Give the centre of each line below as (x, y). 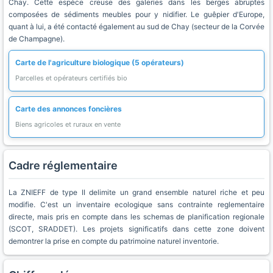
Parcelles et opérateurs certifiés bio (71, 78)
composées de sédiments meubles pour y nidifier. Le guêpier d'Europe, (136, 14)
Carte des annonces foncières (69, 109)
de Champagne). (37, 39)
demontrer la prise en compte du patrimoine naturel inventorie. (114, 241)
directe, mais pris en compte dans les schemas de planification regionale (136, 217)
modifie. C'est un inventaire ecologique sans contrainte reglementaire (136, 204)
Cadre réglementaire (63, 165)
